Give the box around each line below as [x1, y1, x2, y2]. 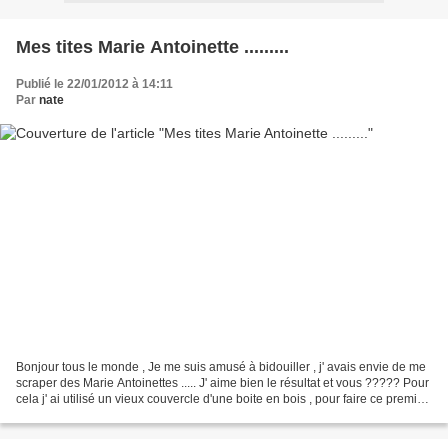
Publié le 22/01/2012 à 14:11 [16, 76, 173, 91]
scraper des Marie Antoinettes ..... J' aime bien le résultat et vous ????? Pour [16, 376, 429, 391]
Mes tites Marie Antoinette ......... [16, 36, 289, 57]
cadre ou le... [16, 408, 86, 423]
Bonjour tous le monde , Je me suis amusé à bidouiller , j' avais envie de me [16, 360, 426, 375]
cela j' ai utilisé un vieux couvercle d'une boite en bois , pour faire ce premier [16, 392, 428, 407]
